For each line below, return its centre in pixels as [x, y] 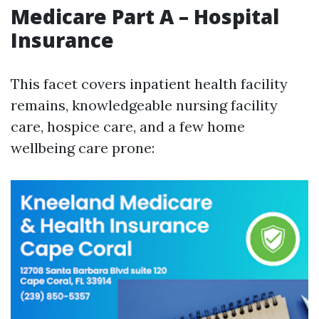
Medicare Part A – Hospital [145, 16]
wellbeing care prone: [83, 148]
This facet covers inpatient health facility [149, 84]
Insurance [62, 40]
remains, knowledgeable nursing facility [144, 105]
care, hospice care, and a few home [128, 126]
